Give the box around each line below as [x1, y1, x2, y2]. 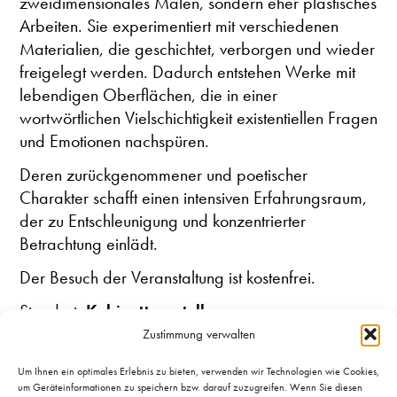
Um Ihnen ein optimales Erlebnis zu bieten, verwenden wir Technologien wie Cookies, [18, 364, 379, 378]
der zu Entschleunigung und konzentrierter [19, 208, 306, 232]
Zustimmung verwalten [142, 325, 255, 343]
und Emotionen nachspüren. [19, 128, 209, 152]
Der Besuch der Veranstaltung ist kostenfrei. [19, 265, 315, 289]
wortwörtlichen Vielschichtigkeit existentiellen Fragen [19, 105, 378, 129]
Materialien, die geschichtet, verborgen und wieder [19, 36, 375, 60]
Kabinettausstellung [86, 299, 234, 323]
